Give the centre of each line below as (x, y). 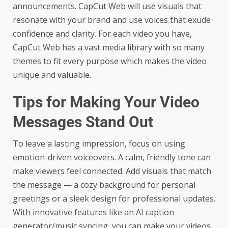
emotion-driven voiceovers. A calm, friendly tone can (112, 157)
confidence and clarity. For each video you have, (102, 33)
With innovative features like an (74, 212)
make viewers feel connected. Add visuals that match (112, 171)
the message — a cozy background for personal (104, 184)
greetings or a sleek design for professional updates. (114, 198)
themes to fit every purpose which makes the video (110, 61)
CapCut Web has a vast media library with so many (109, 47)
